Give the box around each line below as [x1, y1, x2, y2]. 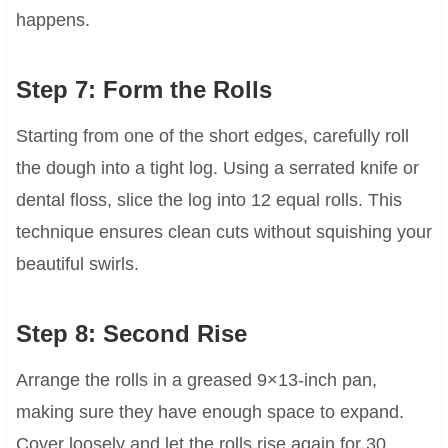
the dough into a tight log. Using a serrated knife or [15, 158, 419, 179]
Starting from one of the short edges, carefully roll [15, 126, 409, 147]
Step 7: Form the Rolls [15, 76, 272, 104]
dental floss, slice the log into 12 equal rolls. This [15, 190, 402, 211]
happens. [15, 10, 90, 31]
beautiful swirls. [15, 254, 139, 275]
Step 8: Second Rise [15, 320, 247, 348]
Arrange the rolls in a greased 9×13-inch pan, [15, 370, 377, 391]
